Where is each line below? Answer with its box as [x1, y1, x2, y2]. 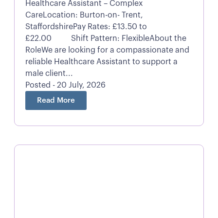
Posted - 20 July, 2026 [25, 81, 106, 90]
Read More [36, 97, 75, 105]
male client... [25, 70, 73, 78]
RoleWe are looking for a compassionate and [25, 46, 189, 54]
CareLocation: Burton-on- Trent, [25, 11, 143, 19]
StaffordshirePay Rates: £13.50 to [25, 23, 147, 31]
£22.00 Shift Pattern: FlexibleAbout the [25, 35, 186, 43]
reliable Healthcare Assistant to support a [25, 58, 178, 66]
